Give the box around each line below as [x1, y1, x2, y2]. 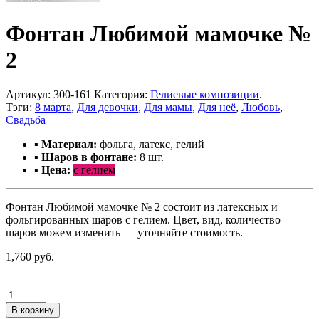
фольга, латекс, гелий [100, 138, 204, 151]
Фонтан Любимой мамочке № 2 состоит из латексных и [6, 201, 281, 214]
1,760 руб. [6, 251, 54, 263]
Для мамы [144, 101, 192, 114]
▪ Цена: [34, 164, 73, 177]
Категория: [94, 88, 150, 101]
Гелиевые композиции [150, 88, 259, 101]
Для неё [198, 101, 236, 114]
